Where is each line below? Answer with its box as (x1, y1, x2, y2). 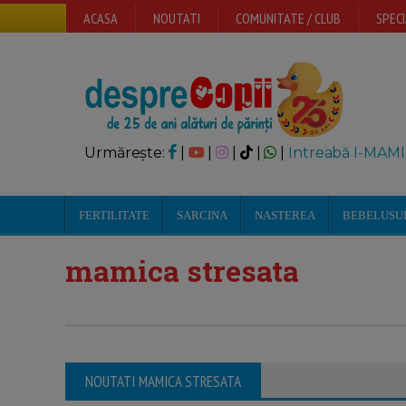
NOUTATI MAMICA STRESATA (85, 372, 241, 391)
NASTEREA (255, 208, 315, 222)
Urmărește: (84, 144, 169, 161)
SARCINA (177, 208, 227, 222)
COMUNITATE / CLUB (236, 9, 341, 27)
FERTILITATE (79, 208, 150, 222)
